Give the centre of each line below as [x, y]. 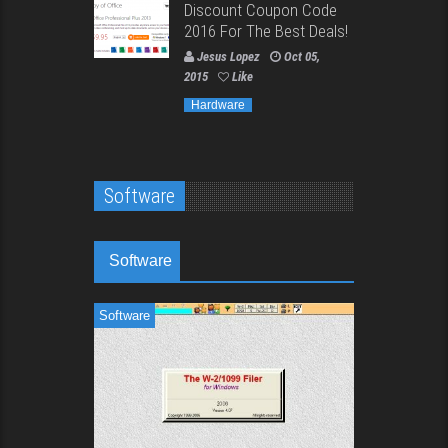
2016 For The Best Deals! [266, 30]
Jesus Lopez [228, 56]
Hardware [218, 104]
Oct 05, [302, 56]
